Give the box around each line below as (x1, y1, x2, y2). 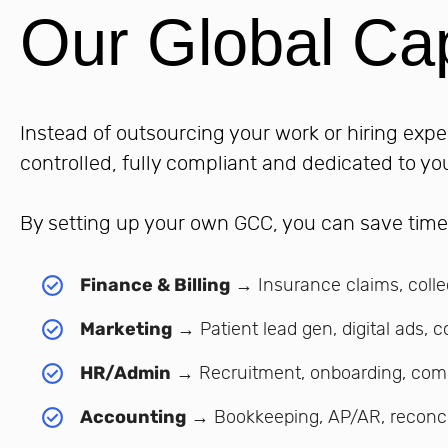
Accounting (80, 406, 186, 428)
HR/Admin (80, 362, 171, 384)
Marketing (80, 318, 172, 340)
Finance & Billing (80, 274, 230, 296)
